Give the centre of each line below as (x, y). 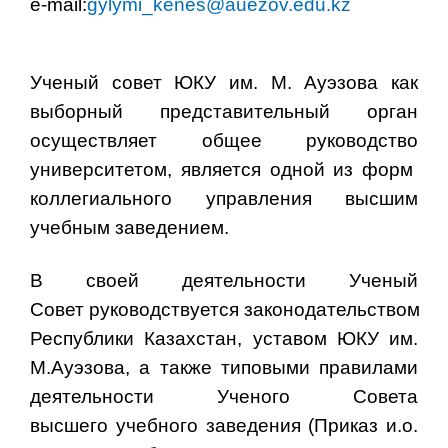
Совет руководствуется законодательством (225, 309)
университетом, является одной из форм (224, 169)
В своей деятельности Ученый (224, 280)
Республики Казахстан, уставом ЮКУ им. (224, 338)
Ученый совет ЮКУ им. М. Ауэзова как (224, 82)
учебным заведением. (129, 227)
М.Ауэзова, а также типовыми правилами (224, 367)
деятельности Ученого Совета (224, 396)
